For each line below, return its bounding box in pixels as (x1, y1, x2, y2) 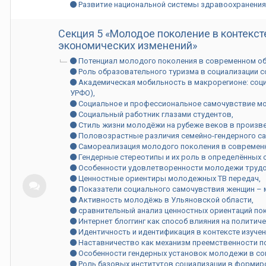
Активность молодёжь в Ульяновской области (77, 195, 252, 204)
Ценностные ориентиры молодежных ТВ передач (77, 174, 259, 183)
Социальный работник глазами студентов (77, 110, 232, 119)
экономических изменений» (58, 39, 197, 52)
